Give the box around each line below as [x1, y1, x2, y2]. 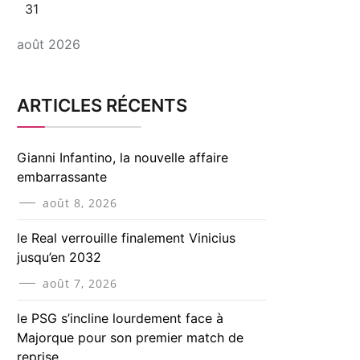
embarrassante [17, 169, 107, 185]
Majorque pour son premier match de [17, 329, 243, 346]
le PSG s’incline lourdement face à [17, 310, 223, 326]
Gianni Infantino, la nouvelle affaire [17, 149, 228, 166]
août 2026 [17, 36, 80, 52]
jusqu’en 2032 [17, 249, 101, 265]
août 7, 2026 [43, 276, 117, 291]
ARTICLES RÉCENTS [17, 95, 187, 116]
